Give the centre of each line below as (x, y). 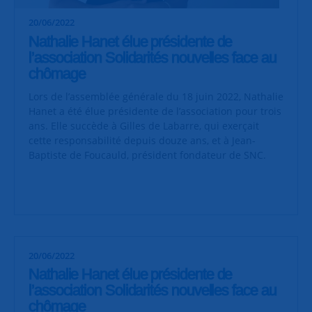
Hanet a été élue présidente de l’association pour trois (155, 111)
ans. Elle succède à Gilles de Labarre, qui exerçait (144, 126)
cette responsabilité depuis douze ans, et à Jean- (142, 141)
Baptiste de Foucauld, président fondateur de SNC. (149, 155)
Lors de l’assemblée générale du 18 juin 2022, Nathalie (156, 97)
